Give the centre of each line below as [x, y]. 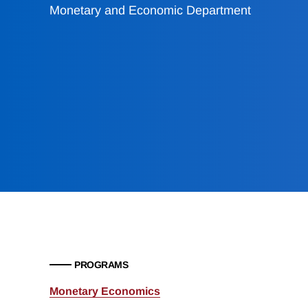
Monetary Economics [105, 291]
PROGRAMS [101, 265]
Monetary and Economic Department [150, 11]
